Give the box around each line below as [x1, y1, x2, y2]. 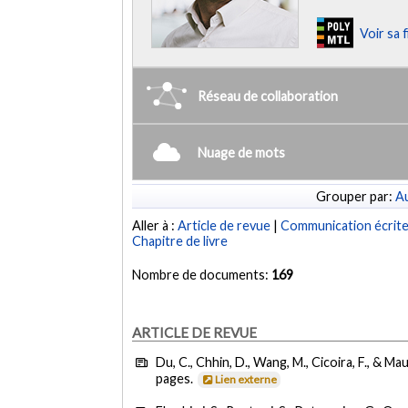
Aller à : [132, 218, 178, 234]
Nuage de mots [198, 144, 286, 160]
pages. [156, 371, 197, 387]
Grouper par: [316, 188, 395, 204]
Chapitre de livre [132, 233, 229, 250]
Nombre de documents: [132, 267, 272, 283]
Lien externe [215, 372, 278, 387]
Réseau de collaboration [198, 87, 339, 104]
